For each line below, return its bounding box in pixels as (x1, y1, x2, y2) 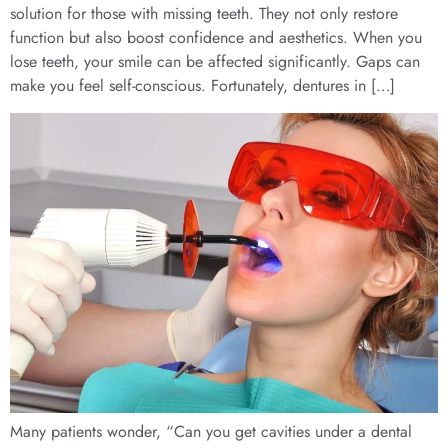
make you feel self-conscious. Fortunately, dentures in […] (10, 74, 395, 98)
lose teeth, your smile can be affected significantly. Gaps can (10, 50, 420, 74)
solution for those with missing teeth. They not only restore (10, 2, 398, 26)
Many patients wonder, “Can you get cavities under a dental (10, 419, 412, 443)
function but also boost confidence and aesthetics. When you (10, 26, 422, 50)
